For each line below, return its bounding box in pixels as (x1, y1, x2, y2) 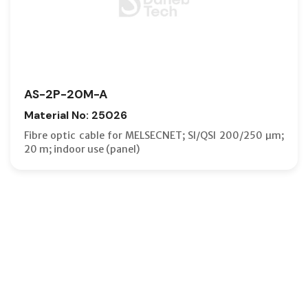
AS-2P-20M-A (24, 86, 107, 102)
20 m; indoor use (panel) (24, 142, 140, 155)
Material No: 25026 (24, 107, 127, 122)
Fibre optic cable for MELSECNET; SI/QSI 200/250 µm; (24, 129, 284, 142)
